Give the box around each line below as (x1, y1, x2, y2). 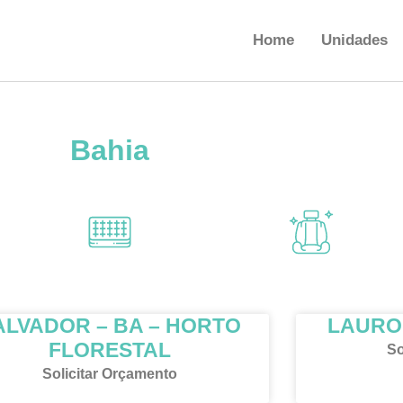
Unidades (321, 31, 389, 49)
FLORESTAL (48, 338, 171, 363)
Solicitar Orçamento (41, 366, 177, 382)
